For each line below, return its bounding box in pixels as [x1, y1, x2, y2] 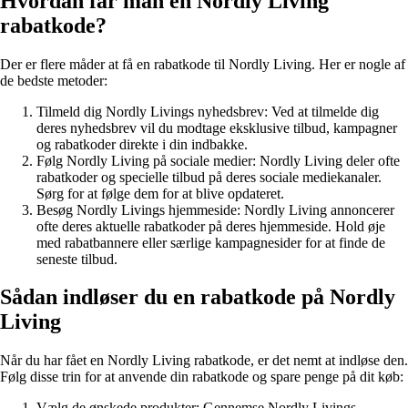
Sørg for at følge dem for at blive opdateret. [36, 185, 284, 201]
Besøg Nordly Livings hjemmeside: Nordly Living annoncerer [36, 201, 394, 218]
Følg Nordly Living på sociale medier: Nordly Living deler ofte [36, 152, 400, 168]
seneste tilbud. [36, 250, 117, 267]
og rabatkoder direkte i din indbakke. [36, 136, 248, 152]
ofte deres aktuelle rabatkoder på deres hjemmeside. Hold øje [36, 218, 385, 234]
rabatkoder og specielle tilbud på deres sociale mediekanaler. [36, 168, 382, 185]
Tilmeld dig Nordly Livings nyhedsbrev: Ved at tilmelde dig [36, 103, 379, 119]
